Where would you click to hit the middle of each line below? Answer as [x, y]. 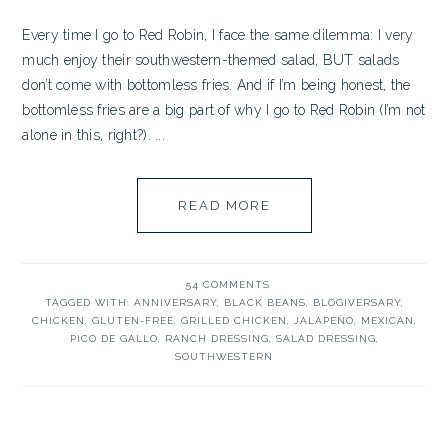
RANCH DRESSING [216, 338]
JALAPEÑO [323, 320]
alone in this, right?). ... [93, 135]
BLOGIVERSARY [356, 302]
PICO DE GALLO [113, 338]
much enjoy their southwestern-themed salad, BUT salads [211, 60]
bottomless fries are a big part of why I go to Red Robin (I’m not [224, 110]
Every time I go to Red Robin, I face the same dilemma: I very [218, 35]
